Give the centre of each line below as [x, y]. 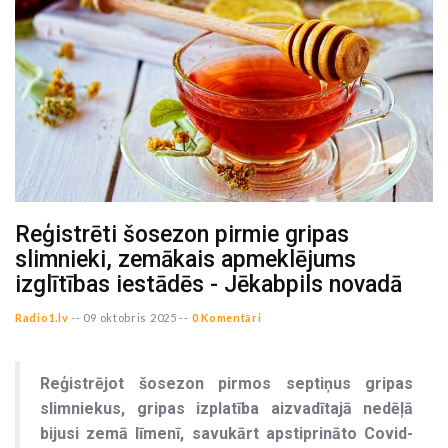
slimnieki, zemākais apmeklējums [185, 260]
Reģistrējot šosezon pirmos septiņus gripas [226, 384]
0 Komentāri [226, 318]
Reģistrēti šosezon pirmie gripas [182, 235]
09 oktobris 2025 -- [136, 318]
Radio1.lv [42, 318]
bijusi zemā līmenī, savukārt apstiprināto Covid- [226, 434]
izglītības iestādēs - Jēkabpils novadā [208, 285]
